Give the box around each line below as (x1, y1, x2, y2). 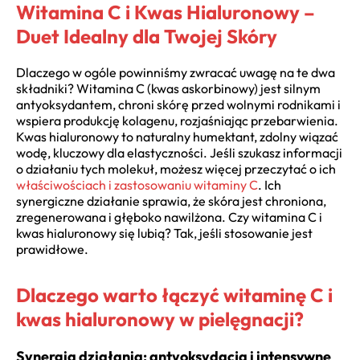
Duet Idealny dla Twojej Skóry (16, 24, 277, 48)
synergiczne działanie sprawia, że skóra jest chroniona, (16, 192, 326, 209)
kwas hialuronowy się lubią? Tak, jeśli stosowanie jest (16, 224, 313, 241)
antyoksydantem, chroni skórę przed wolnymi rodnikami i (16, 96, 341, 112)
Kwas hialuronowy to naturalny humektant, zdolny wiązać (16, 128, 338, 145)
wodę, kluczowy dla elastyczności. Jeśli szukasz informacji (16, 144, 342, 161)
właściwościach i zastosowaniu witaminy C (16, 176, 258, 193)
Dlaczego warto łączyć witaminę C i (16, 282, 333, 307)
